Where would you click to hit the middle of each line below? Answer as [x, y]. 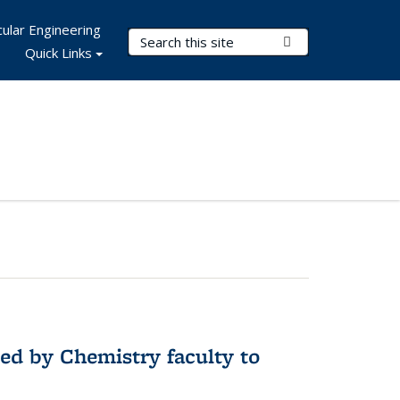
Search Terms [175, 38]
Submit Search [334, 41]
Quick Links [58, 53]
